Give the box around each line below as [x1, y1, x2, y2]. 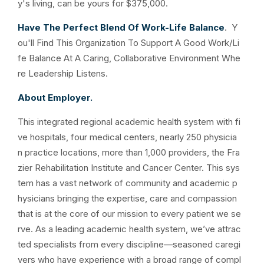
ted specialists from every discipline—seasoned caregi [18, 239, 240, 250]
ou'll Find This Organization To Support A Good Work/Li [18, 37, 239, 48]
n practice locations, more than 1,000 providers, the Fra [18, 147, 240, 158]
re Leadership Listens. [18, 68, 110, 79]
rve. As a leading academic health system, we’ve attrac [18, 223, 241, 235]
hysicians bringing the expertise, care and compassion [18, 193, 237, 204]
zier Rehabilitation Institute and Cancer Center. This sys [18, 162, 240, 173]
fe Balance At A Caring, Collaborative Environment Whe [18, 52, 240, 64]
